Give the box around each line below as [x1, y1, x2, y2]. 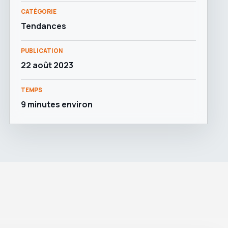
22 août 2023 [21, 59, 73, 71]
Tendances [21, 20, 66, 32]
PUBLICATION [21, 47, 63, 54]
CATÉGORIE [21, 8, 56, 15]
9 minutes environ [21, 98, 93, 110]
